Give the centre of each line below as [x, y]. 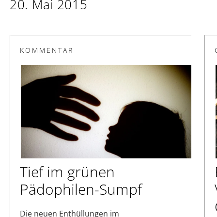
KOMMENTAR [47, 50]
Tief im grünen [67, 172]
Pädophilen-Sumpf [81, 189]
